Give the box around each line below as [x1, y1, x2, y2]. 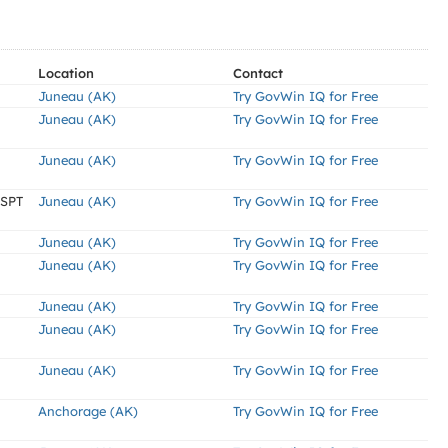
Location [38, 65, 94, 81]
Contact [233, 65, 283, 81]
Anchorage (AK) [38, 403, 138, 419]
